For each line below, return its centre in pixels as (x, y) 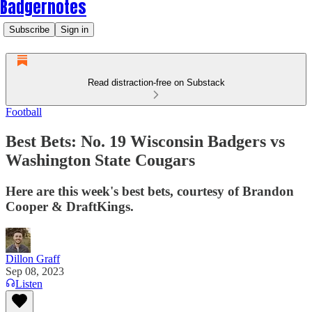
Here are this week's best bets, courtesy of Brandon (150, 191)
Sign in (75, 30)
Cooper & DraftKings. (70, 206)
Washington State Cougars (100, 160)
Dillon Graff (33, 258)
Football (24, 112)
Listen (29, 283)
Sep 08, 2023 (35, 271)
